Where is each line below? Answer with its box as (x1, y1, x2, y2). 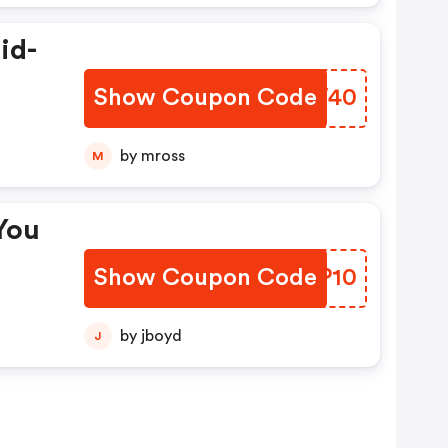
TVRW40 (256, 86, 357, 110)
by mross (140, 148, 185, 164)
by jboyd (140, 328, 182, 344)
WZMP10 (255, 266, 357, 290)
